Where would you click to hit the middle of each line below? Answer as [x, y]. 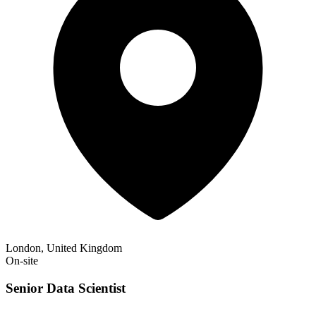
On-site [22, 261]
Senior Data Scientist [66, 288]
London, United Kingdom [64, 248]
